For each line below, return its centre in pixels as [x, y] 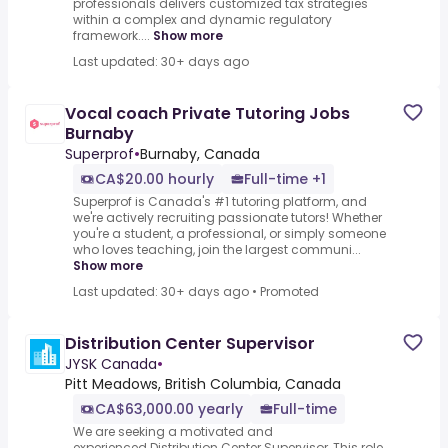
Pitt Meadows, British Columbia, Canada [203, 384]
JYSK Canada [111, 364]
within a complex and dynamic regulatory [202, 20]
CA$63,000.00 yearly [169, 409]
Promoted [289, 292]
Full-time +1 [285, 179]
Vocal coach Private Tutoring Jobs [207, 114]
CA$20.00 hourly [154, 179]
